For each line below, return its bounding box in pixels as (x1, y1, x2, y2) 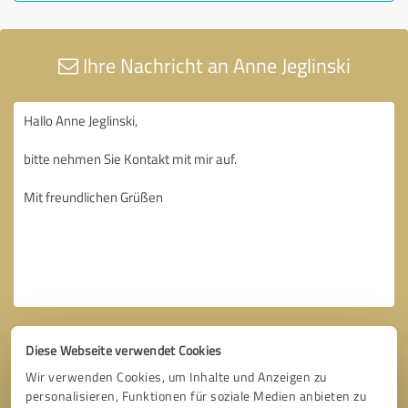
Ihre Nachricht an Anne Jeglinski (77, 50, 351, 79)
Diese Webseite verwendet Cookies (25, 341, 222, 359)
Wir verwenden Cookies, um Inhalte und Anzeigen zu (25, 367, 327, 385)
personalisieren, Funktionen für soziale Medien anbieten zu (25, 386, 367, 404)
